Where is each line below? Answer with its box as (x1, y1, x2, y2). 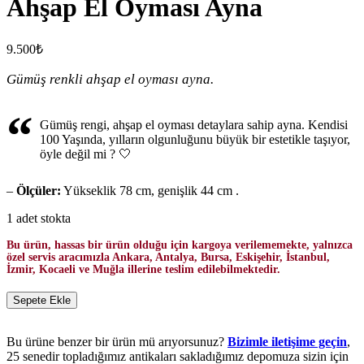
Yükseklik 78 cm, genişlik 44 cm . (61, 184, 239, 198)
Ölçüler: (16, 184, 61, 198)
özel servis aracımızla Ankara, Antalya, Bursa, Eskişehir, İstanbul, (6, 251, 330, 264)
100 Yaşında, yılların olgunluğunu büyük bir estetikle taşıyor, (40, 132, 350, 147)
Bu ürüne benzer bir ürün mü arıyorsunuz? (6, 335, 227, 349)
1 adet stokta (6, 211, 71, 226)
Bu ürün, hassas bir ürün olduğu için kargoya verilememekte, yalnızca (6, 239, 353, 252)
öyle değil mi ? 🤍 (40, 147, 132, 162)
